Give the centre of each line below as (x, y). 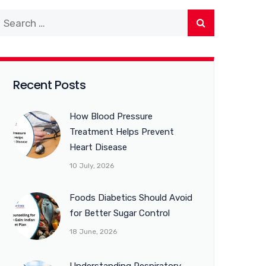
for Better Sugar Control (120, 213)
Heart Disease (98, 147)
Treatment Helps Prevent (122, 132)
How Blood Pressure (111, 116)
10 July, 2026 (92, 166)
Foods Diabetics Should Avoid (131, 198)
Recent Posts (49, 85)
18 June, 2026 (93, 232)
